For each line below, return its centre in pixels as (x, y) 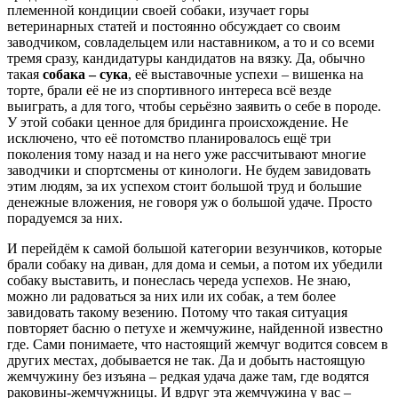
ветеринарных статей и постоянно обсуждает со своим (174, 26)
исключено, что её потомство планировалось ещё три (169, 138)
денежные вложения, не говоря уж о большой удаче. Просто (190, 202)
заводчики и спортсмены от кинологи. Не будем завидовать (189, 170)
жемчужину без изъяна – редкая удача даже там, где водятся (188, 376)
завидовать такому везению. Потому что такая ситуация (177, 312)
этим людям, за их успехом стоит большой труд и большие (184, 186)
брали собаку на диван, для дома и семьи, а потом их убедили (195, 264)
